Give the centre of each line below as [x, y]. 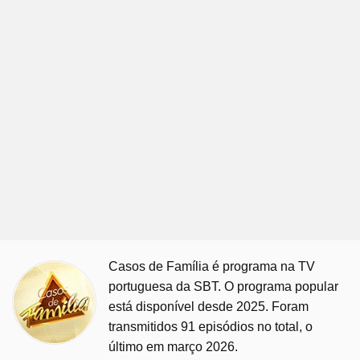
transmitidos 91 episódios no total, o [211, 327]
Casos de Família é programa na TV [212, 266]
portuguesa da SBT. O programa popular [223, 286]
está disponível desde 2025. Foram [209, 307]
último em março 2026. [173, 347]
